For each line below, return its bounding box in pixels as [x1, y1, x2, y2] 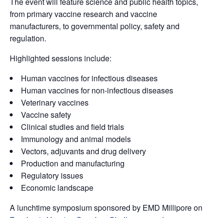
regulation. [10, 33, 46, 44]
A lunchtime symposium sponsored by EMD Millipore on [10, 202, 202, 214]
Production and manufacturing [21, 158, 125, 169]
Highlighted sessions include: [10, 53, 111, 64]
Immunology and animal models [21, 133, 131, 145]
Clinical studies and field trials [21, 121, 124, 133]
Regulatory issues [21, 170, 83, 182]
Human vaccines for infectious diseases [21, 73, 158, 84]
